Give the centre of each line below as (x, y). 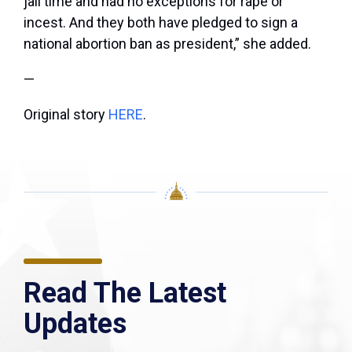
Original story (66, 115)
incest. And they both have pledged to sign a (161, 23)
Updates (75, 324)
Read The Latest (125, 293)
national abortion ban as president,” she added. (167, 44)
